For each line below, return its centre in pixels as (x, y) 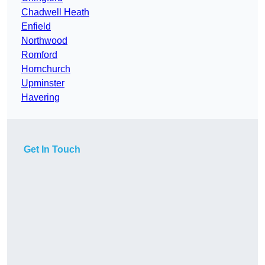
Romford (39, 55)
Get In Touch (52, 150)
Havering (41, 98)
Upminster (43, 83)
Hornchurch (46, 69)
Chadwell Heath (55, 12)
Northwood (44, 41)
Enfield (36, 27)
